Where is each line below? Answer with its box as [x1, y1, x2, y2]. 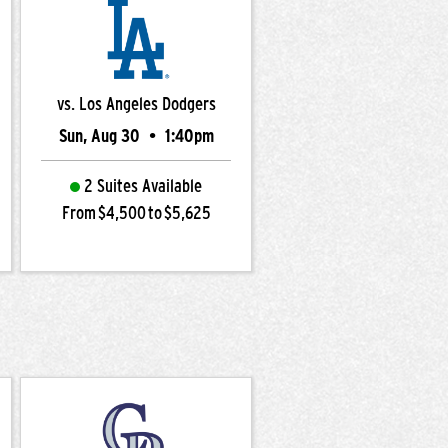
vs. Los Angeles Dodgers [56, 94, 216, 114]
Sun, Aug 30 [58, 126, 144, 146]
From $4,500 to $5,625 [61, 203, 211, 223]
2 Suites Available [84, 176, 202, 196]
